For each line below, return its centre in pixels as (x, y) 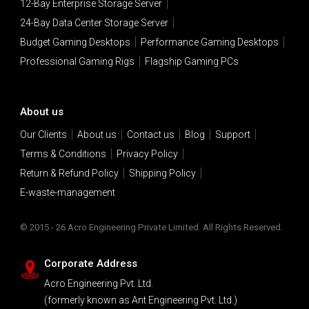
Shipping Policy (162, 173)
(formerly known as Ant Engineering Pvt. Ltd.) (140, 300)
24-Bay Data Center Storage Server (94, 23)
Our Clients (43, 135)
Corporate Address (90, 264)
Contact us (150, 135)
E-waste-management (67, 193)
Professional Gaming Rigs (77, 62)
